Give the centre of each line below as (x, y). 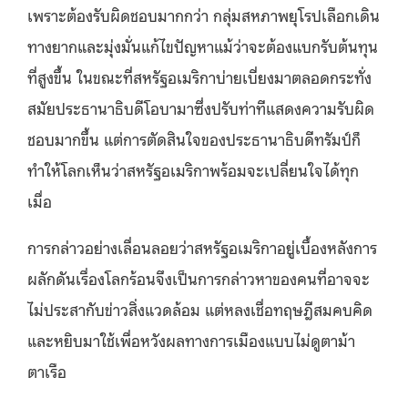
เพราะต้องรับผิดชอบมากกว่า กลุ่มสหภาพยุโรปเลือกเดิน (204, 14)
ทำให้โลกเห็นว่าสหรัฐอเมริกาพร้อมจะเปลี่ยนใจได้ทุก (193, 169)
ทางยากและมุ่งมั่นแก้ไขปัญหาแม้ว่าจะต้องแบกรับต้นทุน (203, 45)
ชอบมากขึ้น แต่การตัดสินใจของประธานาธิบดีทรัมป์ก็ (194, 138)
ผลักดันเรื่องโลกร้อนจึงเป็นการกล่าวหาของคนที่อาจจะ (199, 277)
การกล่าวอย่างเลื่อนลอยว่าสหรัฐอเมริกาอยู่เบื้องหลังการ (202, 246)
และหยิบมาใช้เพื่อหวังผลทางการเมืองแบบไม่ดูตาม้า (191, 339)
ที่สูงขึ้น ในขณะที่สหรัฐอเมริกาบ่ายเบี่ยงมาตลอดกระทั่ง (199, 76)
